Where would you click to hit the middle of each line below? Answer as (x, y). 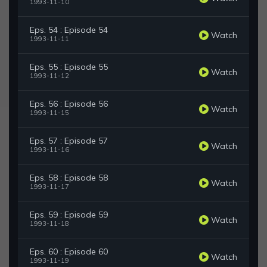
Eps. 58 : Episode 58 (69, 178)
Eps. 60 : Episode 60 (69, 252)
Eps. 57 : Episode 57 (69, 141)
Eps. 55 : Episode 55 (69, 67)
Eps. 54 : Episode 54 (69, 30)
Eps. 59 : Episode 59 (69, 215)
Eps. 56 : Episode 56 (69, 104)
